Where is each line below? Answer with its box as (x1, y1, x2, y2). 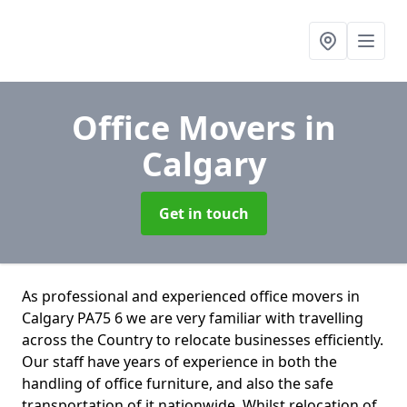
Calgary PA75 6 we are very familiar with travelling (22, 308, 363, 328)
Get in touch (158, 203, 249, 223)
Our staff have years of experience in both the (22, 352, 337, 372)
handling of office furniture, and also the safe (22, 373, 333, 393)
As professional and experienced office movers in (22, 286, 360, 306)
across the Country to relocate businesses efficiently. (22, 330, 383, 350)
